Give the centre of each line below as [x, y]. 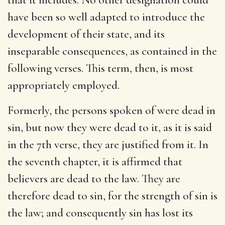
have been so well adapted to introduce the [106, 17]
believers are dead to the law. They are [94, 179]
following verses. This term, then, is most [100, 68]
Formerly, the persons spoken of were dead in [111, 110]
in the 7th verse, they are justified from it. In [108, 144]
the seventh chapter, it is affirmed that [95, 161]
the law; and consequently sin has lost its [100, 213]
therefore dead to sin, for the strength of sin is [113, 196]
